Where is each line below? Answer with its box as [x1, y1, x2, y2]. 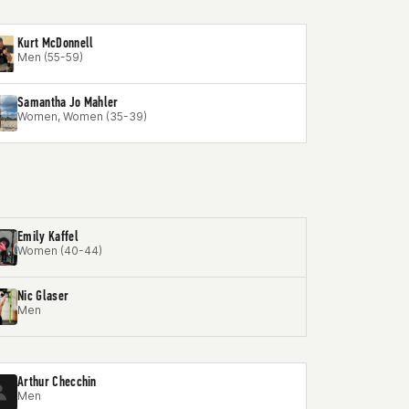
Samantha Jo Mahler [17, 93, 119, 110]
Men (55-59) [17, 50, 83, 64]
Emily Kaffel [17, 227, 79, 245]
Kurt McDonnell [17, 34, 94, 51]
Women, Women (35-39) [17, 110, 147, 123]
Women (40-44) [17, 244, 102, 257]
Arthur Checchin [17, 372, 97, 390]
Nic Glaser [17, 287, 69, 304]
